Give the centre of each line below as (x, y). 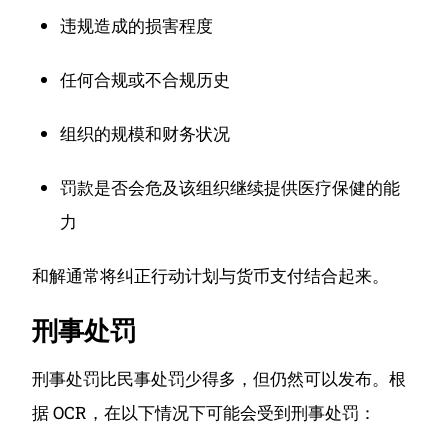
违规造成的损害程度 (137, 25)
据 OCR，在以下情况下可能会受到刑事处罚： (204, 412)
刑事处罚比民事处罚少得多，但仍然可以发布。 (211, 378)
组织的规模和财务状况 (145, 133)
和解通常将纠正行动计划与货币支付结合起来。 (211, 275)
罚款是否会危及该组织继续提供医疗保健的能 (230, 187)
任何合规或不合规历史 (145, 79)
